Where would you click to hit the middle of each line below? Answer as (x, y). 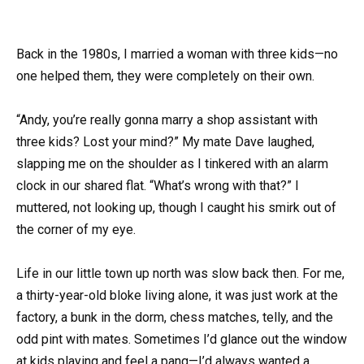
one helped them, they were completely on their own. (165, 76)
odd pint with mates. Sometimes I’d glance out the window (182, 340)
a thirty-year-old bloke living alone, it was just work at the (177, 296)
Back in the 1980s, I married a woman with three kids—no (177, 54)
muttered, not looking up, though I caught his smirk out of (176, 208)
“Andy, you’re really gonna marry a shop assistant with (167, 120)
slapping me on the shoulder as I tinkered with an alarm (172, 164)
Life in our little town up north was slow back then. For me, (180, 274)
